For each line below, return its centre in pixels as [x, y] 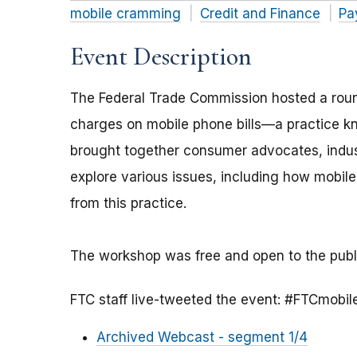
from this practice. [128, 204]
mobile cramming [126, 14]
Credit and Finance [260, 14]
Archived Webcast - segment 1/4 [202, 337]
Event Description [161, 57]
